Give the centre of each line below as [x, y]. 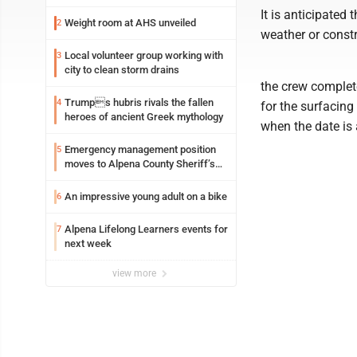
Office [78, 178]
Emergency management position [140, 149]
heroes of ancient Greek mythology [144, 117]
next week [88, 243]
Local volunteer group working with [144, 55]
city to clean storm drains [122, 70]
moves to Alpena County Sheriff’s [140, 164]
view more [135, 273]
